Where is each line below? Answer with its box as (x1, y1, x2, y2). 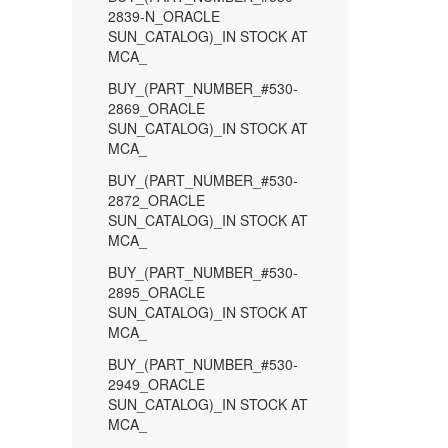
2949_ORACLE (108, 374, 205, 394)
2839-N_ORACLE (108, 6, 220, 26)
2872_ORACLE (108, 190, 205, 210)
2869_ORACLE (108, 98, 205, 118)
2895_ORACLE (108, 282, 205, 302)
